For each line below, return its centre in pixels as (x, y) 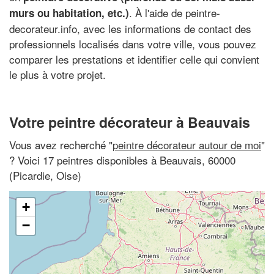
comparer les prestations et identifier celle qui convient (134, 59)
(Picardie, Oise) (45, 175)
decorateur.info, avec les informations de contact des (130, 28)
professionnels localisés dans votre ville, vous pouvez (133, 44)
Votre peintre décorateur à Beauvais (130, 122)
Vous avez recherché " (61, 145)
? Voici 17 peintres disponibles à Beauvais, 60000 (122, 160)
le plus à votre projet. (57, 74)
